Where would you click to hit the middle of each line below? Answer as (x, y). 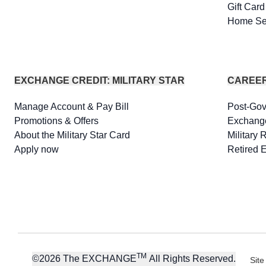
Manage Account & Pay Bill (72, 107)
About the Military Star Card (72, 135)
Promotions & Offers (56, 121)
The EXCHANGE (99, 259)
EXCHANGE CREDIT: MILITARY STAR (99, 80)
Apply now (37, 149)
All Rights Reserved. (192, 259)
